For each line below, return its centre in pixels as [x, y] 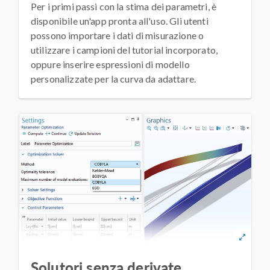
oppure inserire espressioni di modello [110, 64]
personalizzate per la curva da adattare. [113, 79]
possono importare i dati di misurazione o [118, 36]
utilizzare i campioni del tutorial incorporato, [124, 50]
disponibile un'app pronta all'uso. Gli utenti [120, 21]
